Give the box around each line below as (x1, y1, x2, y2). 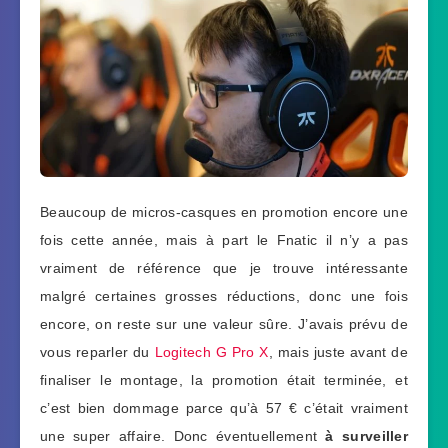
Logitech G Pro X (154, 344, 269, 361)
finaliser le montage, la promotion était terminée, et (40, 372, 408, 389)
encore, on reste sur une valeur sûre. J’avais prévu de (40, 316, 408, 333)
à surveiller (325, 428, 409, 445)
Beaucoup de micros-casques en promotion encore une (40, 204, 408, 221)
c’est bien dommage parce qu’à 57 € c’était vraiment (40, 400, 408, 417)
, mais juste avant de (268, 344, 408, 361)
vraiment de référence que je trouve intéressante (40, 260, 408, 277)
